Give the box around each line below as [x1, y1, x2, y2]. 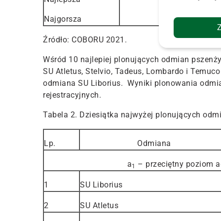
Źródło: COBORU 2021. [43, 35, 127, 44]
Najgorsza [44, 14, 82, 24]
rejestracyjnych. [43, 90, 101, 100]
